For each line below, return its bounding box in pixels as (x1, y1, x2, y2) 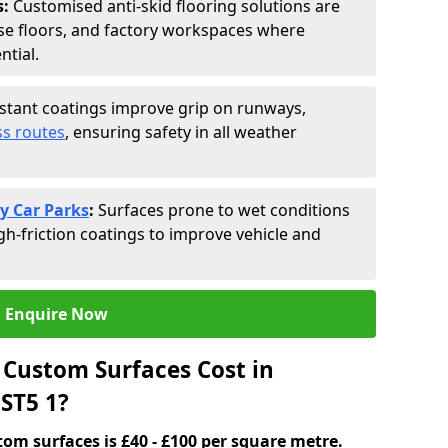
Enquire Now (4, 303, 108, 325)
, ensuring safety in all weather (65, 121, 297, 143)
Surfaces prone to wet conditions (98, 199, 350, 221)
